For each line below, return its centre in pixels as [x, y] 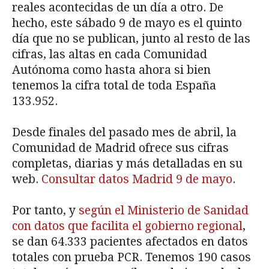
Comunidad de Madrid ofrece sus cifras [120, 148]
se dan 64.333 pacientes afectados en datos [130, 242]
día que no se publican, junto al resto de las [131, 39]
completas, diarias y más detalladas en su [127, 164]
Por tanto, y [45, 211]
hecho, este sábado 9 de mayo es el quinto [127, 23]
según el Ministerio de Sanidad [164, 211]
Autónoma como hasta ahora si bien [111, 70]
